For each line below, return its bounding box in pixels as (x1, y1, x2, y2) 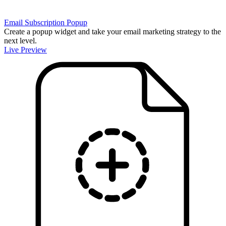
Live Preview (4, 45, 47, 54)
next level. (4, 36, 37, 45)
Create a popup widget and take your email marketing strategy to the (4, 27, 221, 36)
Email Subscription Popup (4, 18, 87, 27)
